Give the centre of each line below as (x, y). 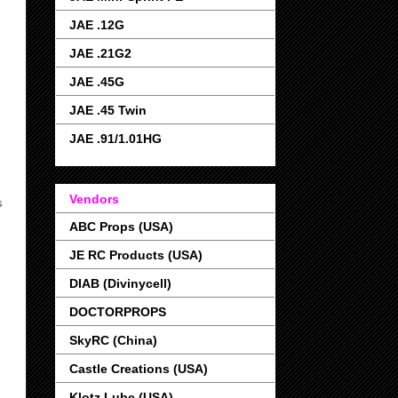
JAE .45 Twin (108, 110)
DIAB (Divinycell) (120, 284)
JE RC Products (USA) (136, 255)
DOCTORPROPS (118, 312)
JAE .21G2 (100, 53)
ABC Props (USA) (121, 227)
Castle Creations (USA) (139, 369)
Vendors (94, 199)
